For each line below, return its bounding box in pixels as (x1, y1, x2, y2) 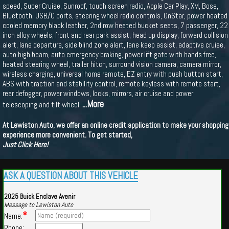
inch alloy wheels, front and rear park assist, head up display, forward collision (3, 30, 228, 40)
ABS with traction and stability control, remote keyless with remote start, (3, 79, 220, 88)
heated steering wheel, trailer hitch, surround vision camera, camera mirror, (3, 59, 221, 69)
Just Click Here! (3, 140, 48, 149)
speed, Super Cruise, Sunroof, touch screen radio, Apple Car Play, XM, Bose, (3, 1, 218, 11)
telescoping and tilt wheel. (3, 100, 82, 109)
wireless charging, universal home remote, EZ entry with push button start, (3, 69, 223, 79)
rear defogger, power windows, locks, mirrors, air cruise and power (3, 88, 193, 98)
